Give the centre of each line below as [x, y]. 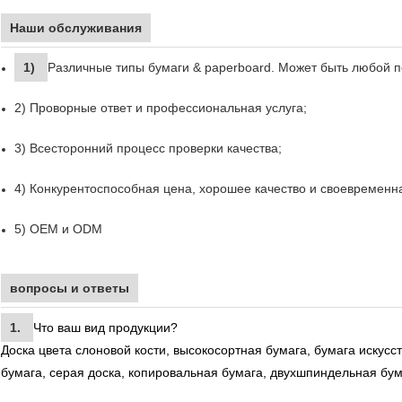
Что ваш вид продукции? [105, 327]
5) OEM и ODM [58, 228]
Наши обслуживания [76, 27]
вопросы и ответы [70, 288]
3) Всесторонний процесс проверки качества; [148, 148]
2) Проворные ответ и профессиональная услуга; [161, 107]
